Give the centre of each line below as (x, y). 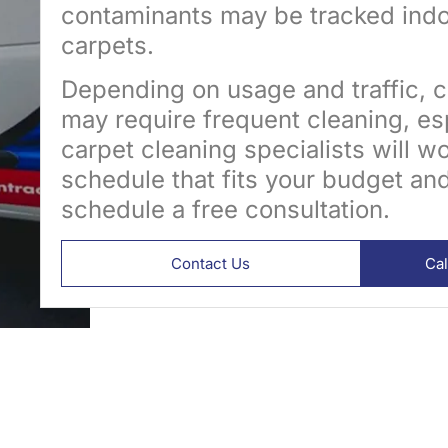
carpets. (107, 45)
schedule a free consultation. (225, 210)
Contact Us (211, 263)
